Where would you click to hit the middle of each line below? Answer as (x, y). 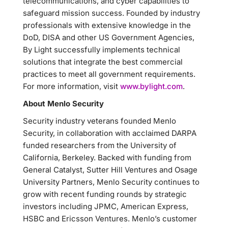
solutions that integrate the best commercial (103, 62)
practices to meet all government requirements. (109, 74)
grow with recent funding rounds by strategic (105, 194)
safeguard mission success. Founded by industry (111, 13)
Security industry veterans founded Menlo (99, 121)
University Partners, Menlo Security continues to (111, 182)
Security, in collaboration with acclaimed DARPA (110, 133)
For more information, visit (72, 86)
